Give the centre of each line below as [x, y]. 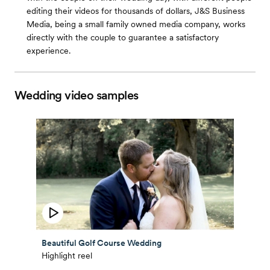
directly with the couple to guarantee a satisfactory [123, 37]
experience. [49, 51]
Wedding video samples [77, 95]
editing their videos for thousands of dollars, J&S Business [136, 11]
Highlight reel [67, 255]
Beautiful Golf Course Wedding [102, 243]
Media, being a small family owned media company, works [136, 24]
